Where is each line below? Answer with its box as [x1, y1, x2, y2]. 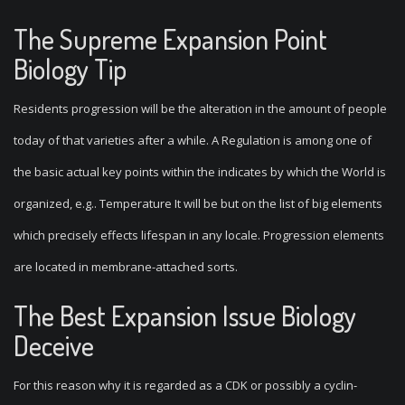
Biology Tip [14, 52, 127, 86]
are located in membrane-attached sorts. [14, 259, 238, 275]
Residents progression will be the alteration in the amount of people [14, 100, 387, 117]
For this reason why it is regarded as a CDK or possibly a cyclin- [14, 377, 357, 393]
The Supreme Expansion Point [14, 22, 327, 56]
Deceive [14, 328, 94, 363]
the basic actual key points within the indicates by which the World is [14, 164, 386, 180]
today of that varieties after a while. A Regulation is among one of [14, 132, 372, 148]
